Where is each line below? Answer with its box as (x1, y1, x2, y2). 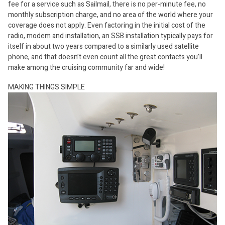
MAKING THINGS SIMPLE (8, 82, 85, 92)
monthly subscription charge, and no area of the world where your (8, 10, 213, 20)
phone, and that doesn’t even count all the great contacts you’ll (8, 52, 202, 62)
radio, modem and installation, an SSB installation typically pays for (8, 31, 213, 41)
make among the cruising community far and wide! (8, 62, 165, 73)
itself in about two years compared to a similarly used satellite (8, 41, 199, 52)
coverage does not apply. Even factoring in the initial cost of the (8, 20, 205, 31)
